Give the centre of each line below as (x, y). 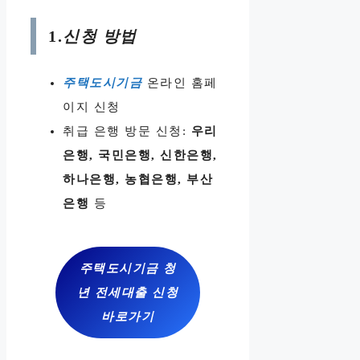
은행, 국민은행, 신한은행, (140, 155)
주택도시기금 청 (128, 268)
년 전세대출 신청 (128, 292)
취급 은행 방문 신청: (127, 131)
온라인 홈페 (180, 82)
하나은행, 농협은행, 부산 (138, 179)
